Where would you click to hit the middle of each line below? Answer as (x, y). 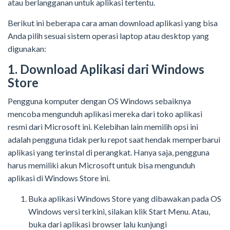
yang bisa (201, 23)
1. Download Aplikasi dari (80, 69)
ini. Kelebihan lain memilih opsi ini (139, 127)
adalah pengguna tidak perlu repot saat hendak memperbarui (114, 140)
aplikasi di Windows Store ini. (59, 178)
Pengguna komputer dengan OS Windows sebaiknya (99, 101)
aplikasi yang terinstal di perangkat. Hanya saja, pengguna (109, 152)
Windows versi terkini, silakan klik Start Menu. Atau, (119, 212)
